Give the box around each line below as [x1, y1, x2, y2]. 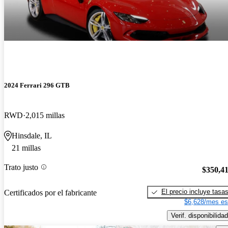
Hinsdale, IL [12, 131, 52, 140]
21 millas [12, 144, 41, 153]
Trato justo [4, 162, 38, 172]
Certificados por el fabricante [4, 188, 97, 197]
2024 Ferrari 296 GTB [4, 81, 70, 90]
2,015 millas [25, 111, 65, 120]
